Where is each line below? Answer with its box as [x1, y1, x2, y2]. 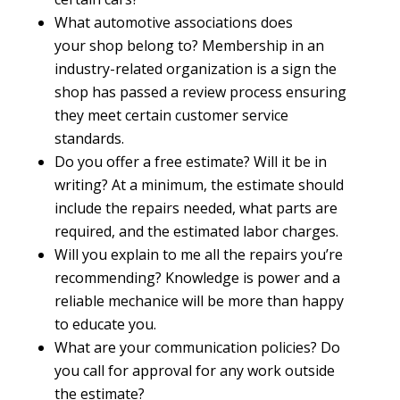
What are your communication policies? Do [54, 337, 340, 357]
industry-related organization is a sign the [54, 59, 337, 79]
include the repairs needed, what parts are [54, 198, 337, 218]
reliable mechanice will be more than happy [54, 291, 344, 311]
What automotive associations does [54, 12, 293, 32]
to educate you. [54, 314, 156, 334]
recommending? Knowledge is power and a [54, 268, 340, 287]
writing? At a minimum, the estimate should [54, 175, 344, 195]
